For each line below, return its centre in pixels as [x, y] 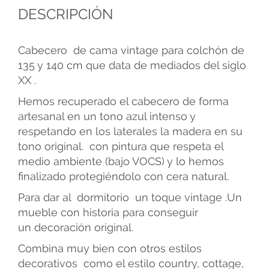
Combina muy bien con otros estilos [110, 249]
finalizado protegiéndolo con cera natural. [123, 177]
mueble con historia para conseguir [108, 213]
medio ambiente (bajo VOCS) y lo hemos [121, 162]
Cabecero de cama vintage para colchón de [131, 50]
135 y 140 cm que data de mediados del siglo [132, 65]
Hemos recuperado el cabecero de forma [123, 101]
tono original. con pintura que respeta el [121, 147]
